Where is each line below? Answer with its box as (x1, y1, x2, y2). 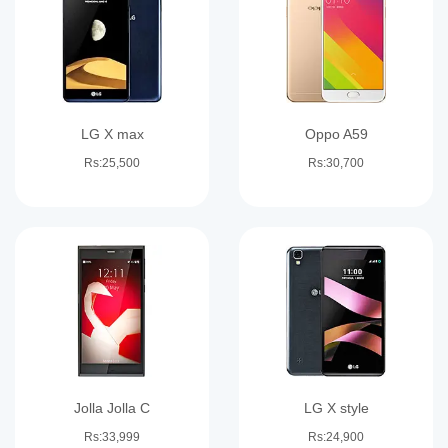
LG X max (80, 125, 144, 142)
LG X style (303, 400, 369, 416)
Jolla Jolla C (74, 400, 150, 416)
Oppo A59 (304, 125, 368, 142)
